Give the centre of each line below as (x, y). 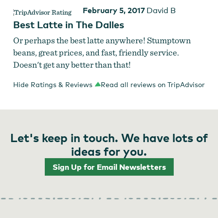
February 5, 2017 (114, 10)
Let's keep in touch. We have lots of (109, 138)
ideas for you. (109, 151)
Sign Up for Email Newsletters (109, 167)
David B (161, 11)
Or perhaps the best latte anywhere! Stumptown (102, 40)
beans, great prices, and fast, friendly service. (96, 53)
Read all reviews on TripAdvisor (153, 85)
